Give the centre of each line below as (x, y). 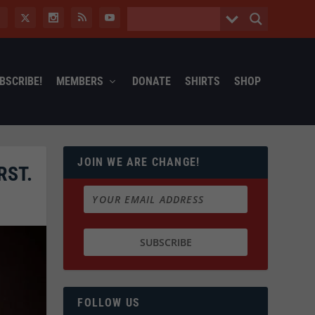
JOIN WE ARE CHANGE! (139, 162)
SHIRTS (202, 81)
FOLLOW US (109, 303)
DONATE (151, 81)
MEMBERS (79, 81)
